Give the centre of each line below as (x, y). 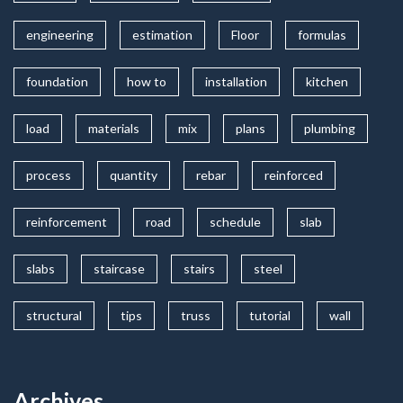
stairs (199, 269)
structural (54, 315)
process (49, 175)
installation (236, 81)
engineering (60, 35)
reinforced (294, 175)
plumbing (330, 128)
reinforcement (67, 222)
